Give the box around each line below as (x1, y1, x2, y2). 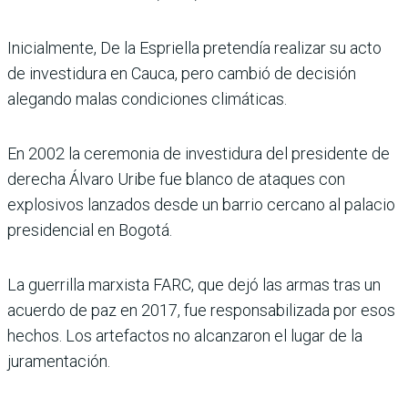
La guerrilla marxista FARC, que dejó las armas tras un (7, 275, 381, 295)
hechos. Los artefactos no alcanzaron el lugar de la (7, 326, 362, 346)
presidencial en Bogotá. (7, 220, 172, 240)
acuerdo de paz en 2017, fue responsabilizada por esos (7, 301, 395, 321)
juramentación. (7, 352, 110, 372)
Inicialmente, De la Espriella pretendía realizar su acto (7, 38, 382, 58)
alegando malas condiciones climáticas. (7, 89, 287, 109)
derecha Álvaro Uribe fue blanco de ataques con (7, 169, 345, 189)
